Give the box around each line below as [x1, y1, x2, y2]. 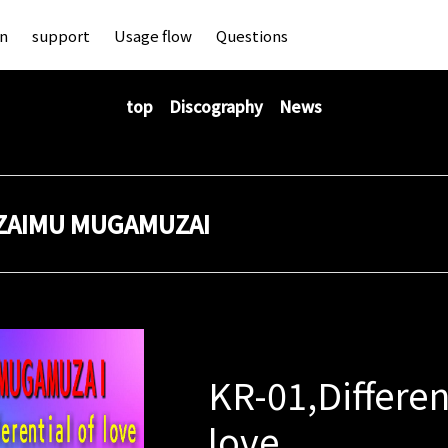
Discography [169, 94, 263, 118]
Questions [216, 24, 288, 46]
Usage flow [114, 24, 192, 46]
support [32, 24, 90, 46]
